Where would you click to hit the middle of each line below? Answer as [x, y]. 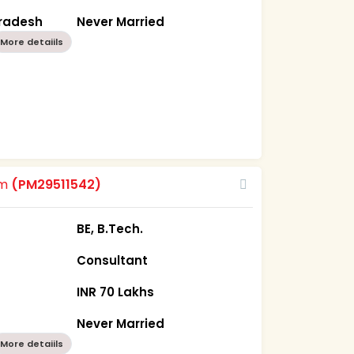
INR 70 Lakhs [116, 292]
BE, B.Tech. [110, 228]
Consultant [113, 260]
